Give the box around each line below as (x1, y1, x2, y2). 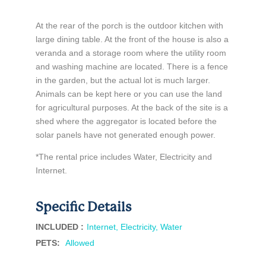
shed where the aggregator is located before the (35, 116, 217, 126)
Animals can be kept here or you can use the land (35, 89, 222, 99)
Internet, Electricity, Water (86, 222, 182, 232)
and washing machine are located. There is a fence (35, 62, 228, 71)
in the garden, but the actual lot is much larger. (35, 75, 210, 85)
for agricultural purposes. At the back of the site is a (35, 103, 228, 112)
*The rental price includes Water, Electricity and (35, 152, 212, 161)
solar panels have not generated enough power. (35, 130, 216, 140)
